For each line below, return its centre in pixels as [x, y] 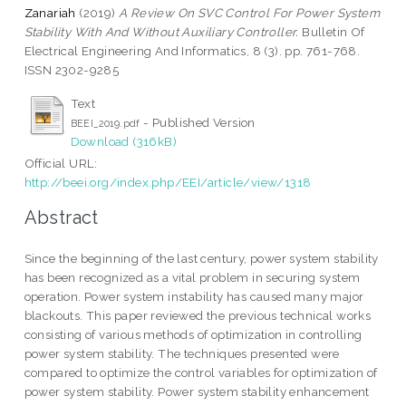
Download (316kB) [124, 141]
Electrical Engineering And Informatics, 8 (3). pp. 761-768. [192, 50]
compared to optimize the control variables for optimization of [201, 373]
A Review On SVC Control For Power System [250, 12]
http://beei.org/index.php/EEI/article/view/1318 [168, 182]
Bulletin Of [332, 31]
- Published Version [198, 122]
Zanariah [50, 12]
